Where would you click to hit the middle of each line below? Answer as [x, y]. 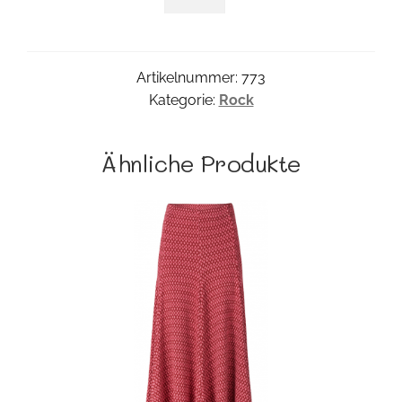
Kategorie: [184, 100]
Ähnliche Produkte [201, 162]
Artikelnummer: [189, 77]
